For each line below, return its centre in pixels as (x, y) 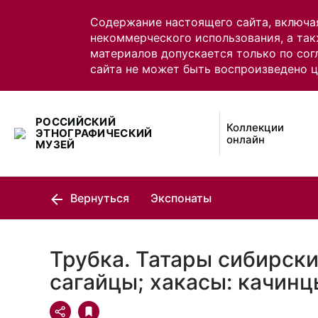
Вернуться (98, 198)
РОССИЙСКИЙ (76, 122)
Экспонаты (181, 198)
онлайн (246, 139)
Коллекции (256, 127)
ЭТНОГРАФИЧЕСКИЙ (94, 133)
